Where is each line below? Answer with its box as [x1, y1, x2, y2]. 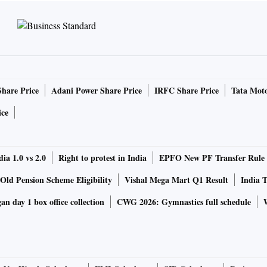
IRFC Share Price [154, 84, 219, 97]
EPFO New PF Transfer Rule [159, 151, 265, 164]
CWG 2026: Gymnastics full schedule [117, 195, 251, 209]
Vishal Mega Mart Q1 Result [125, 173, 228, 187]
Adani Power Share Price [51, 84, 142, 97]
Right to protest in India [58, 151, 147, 164]
